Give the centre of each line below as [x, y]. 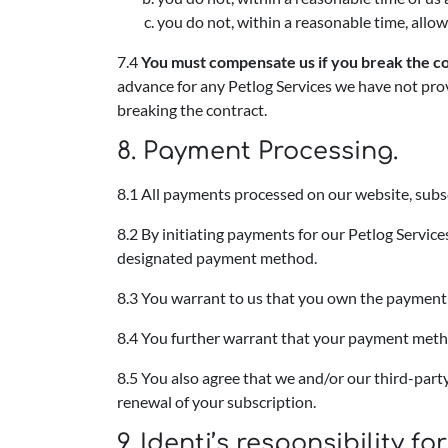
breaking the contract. [192, 109]
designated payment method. [217, 257]
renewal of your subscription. [216, 401]
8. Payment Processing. [257, 151]
